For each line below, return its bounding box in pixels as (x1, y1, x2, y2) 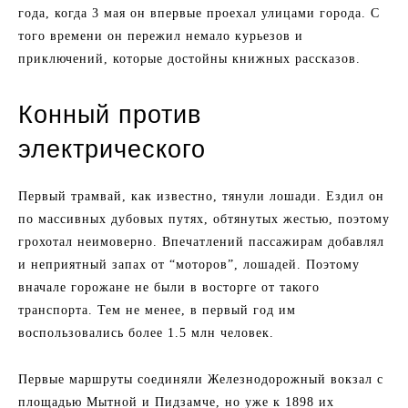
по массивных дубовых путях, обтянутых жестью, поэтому (18, 212, 390, 226)
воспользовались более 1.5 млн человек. (18, 326, 274, 340)
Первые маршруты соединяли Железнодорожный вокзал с (18, 372, 383, 386)
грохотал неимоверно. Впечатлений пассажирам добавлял (18, 235, 384, 249)
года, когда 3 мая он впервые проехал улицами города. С (18, 6, 380, 20)
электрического (18, 136, 206, 163)
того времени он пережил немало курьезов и (18, 29, 303, 43)
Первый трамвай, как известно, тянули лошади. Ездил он (18, 189, 384, 203)
